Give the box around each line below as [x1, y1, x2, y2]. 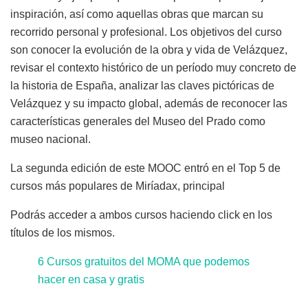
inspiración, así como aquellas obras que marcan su [10, 8, 263, 20]
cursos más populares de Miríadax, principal [10, 180, 225, 192]
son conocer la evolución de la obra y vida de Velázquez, [10, 44, 287, 56]
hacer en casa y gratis [38, 274, 144, 285]
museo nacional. [10, 133, 91, 145]
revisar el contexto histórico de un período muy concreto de [10, 62, 296, 74]
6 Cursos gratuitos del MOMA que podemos [38, 256, 250, 267]
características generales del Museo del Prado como [10, 115, 265, 127]
